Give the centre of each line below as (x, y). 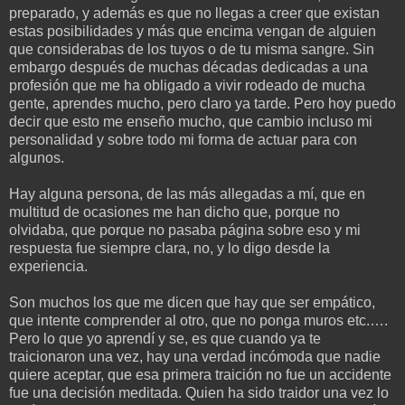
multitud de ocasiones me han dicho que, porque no (174, 212)
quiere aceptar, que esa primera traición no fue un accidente (200, 374)
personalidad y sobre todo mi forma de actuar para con (183, 139)
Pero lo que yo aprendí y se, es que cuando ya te (165, 338)
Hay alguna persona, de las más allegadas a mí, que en (187, 193)
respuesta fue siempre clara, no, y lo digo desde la (170, 248)
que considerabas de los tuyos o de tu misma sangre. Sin (192, 49)
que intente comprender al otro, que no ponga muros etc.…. (198, 320)
